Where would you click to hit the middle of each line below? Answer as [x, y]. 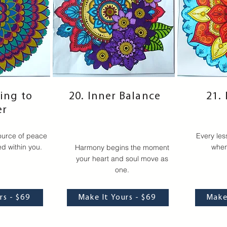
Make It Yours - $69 [117, 197]
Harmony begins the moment [122, 147]
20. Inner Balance [115, 97]
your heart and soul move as [122, 159]
